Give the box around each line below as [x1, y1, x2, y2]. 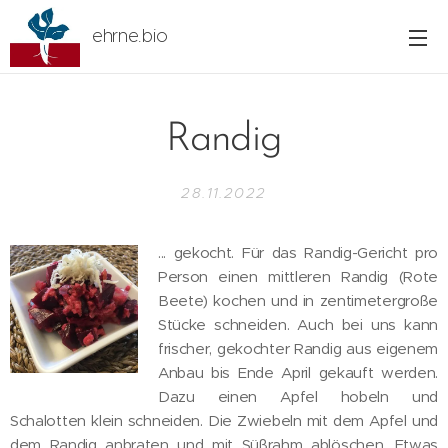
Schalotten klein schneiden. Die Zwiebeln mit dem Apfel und [10, 411, 438, 430]
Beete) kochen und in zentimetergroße [157, 291, 438, 310]
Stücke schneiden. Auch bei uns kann [157, 315, 438, 334]
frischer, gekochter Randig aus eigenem [157, 339, 438, 358]
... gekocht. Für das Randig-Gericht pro [157, 243, 438, 262]
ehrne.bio [92, 25, 168, 47]
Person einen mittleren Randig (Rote [157, 267, 438, 286]
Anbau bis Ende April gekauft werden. [157, 363, 438, 382]
